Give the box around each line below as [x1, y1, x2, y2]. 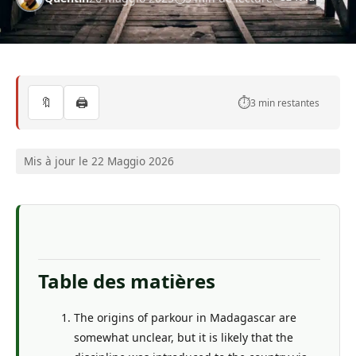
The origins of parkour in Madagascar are [74, 310, 296, 326]
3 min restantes [250, 95, 320, 110]
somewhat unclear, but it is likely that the [74, 330, 293, 346]
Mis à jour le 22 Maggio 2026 [23, 153, 174, 169]
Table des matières [38, 268, 215, 295]
